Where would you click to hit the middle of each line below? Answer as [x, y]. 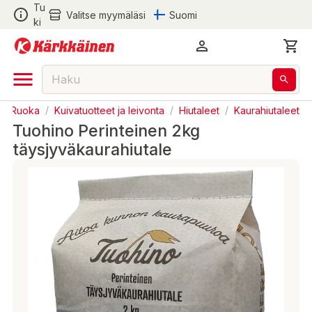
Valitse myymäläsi [106, 15]
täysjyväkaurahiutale [92, 149]
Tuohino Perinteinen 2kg [106, 131]
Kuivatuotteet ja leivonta [109, 110]
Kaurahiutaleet [267, 110]
